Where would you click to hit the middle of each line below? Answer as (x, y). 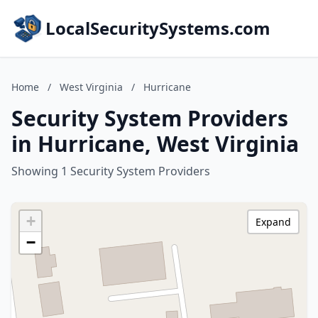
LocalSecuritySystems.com (158, 28)
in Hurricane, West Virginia (155, 144)
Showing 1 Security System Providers (111, 171)
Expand (273, 222)
